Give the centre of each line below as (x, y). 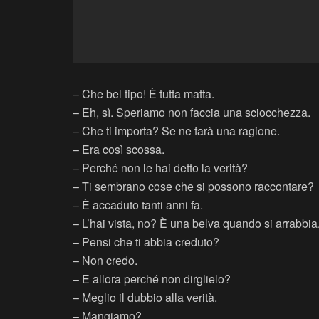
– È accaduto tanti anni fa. (138, 205)
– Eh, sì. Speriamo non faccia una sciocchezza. (192, 113)
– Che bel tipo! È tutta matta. (143, 94)
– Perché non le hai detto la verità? (160, 168)
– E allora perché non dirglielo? (152, 279)
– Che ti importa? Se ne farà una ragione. (176, 131)
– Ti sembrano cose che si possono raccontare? (193, 187)
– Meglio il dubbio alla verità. (145, 298)
